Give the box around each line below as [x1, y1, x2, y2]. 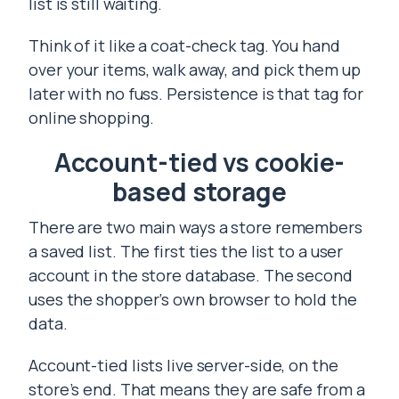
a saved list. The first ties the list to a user [28, 240, 344, 262]
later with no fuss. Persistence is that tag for [28, 83, 364, 104]
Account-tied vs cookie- [53, 145, 346, 179]
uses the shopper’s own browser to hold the [28, 289, 357, 310]
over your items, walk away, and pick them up [28, 59, 361, 80]
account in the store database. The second [28, 265, 353, 286]
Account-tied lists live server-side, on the [28, 354, 338, 376]
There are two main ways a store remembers [28, 216, 362, 238]
